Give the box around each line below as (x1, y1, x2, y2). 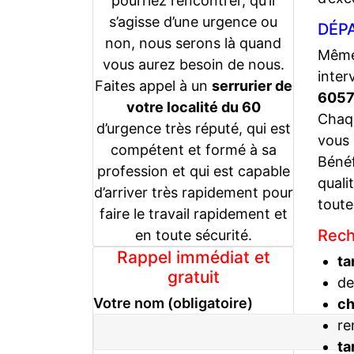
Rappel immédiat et (116, 247, 270, 267)
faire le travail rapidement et (99, 205, 288, 222)
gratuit (167, 266, 220, 287)
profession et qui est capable (96, 162, 290, 179)
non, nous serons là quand (105, 34, 281, 51)
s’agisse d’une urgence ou (109, 13, 277, 30)
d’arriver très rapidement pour (93, 183, 293, 201)
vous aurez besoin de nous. (102, 55, 284, 73)
